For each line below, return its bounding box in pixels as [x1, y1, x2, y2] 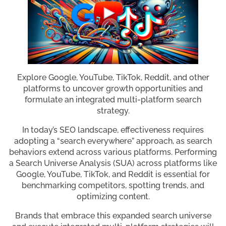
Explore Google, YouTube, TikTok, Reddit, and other [17, 73, 209, 83]
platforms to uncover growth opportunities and [23, 84, 203, 94]
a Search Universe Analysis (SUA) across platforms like [9, 158, 217, 168]
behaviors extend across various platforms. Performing [9, 147, 217, 157]
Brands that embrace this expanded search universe [15, 211, 211, 221]
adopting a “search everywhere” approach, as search [14, 136, 212, 146]
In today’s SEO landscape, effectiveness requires [22, 125, 204, 135]
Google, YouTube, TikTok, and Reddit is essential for [16, 169, 210, 180]
